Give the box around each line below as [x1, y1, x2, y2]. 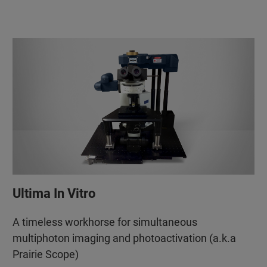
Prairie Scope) [12, 247, 79, 260]
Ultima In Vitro [12, 185, 95, 201]
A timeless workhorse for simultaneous [12, 215, 197, 228]
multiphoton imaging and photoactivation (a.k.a [12, 231, 236, 244]
